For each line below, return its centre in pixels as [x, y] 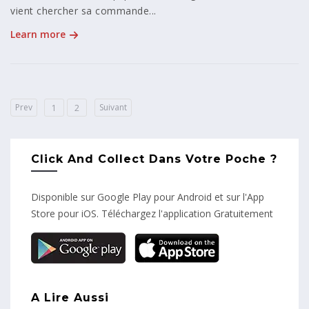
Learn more [38, 34]
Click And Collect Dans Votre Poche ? [154, 159]
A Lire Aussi [70, 297]
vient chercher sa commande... [83, 10]
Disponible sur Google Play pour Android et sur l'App [148, 197]
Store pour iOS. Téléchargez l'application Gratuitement [152, 213]
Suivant [113, 107]
